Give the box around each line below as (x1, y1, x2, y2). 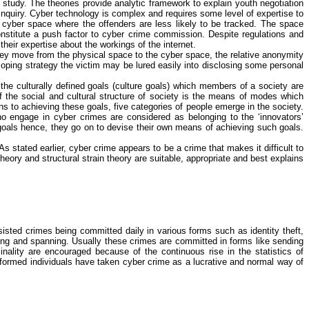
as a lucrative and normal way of (169, 257, 304, 267)
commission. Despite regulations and (150, 29, 304, 39)
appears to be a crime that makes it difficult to (116, 143, 304, 153)
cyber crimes (53, 112, 107, 122)
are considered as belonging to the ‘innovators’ (106, 112, 304, 122)
